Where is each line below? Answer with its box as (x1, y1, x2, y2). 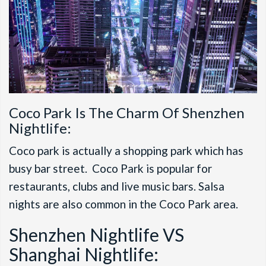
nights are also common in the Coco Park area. (9, 197, 240, 211)
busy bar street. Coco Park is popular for (9, 161, 212, 176)
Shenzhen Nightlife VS (9, 224, 184, 246)
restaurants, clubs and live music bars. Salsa (9, 179, 224, 194)
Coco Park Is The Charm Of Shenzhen (9, 104, 245, 122)
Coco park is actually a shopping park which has (9, 144, 243, 158)
